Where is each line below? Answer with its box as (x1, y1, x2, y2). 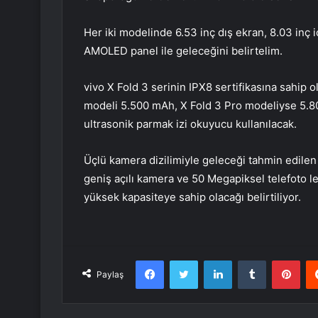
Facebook (163, 254, 207, 266)
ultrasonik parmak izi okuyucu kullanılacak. (84, 117, 297, 131)
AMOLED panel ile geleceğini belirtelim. (84, 44, 283, 58)
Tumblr (265, 254, 295, 266)
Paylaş (97, 269, 124, 280)
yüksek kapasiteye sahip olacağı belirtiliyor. (84, 190, 301, 204)
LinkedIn (231, 254, 268, 266)
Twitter (197, 254, 229, 266)
